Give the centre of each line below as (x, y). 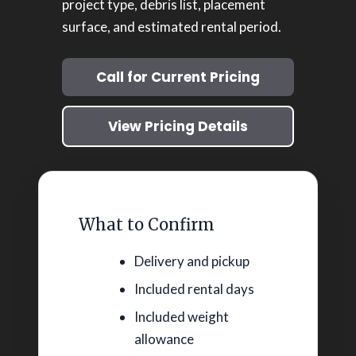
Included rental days (195, 289)
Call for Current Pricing (178, 77)
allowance (164, 339)
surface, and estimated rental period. (172, 26)
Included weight (182, 317)
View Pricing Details (178, 127)
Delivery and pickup (192, 261)
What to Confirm (147, 225)
